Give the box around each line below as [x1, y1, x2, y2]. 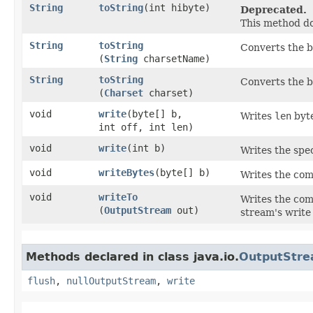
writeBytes [99, 166, 154, 178]
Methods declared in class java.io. [26, 249, 239, 263]
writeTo [99, 191, 138, 203]
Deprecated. [240, 3, 307, 15]
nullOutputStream [66, 275, 156, 286]
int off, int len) [99, 121, 194, 133]
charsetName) [138, 52, 210, 64]
